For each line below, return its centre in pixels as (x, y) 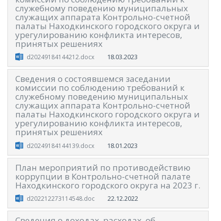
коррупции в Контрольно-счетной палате (103, 176)
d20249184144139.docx (60, 146)
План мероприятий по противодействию (103, 167)
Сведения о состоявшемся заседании (93, 79)
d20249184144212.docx (60, 57)
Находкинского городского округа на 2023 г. (108, 185)
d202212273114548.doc (60, 199)
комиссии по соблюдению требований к (100, 88)
